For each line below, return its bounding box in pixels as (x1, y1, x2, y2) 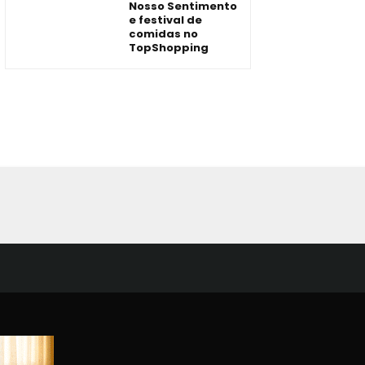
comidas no (129, 26, 198, 42)
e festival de (129, 12, 202, 28)
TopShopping (129, 40, 209, 55)
